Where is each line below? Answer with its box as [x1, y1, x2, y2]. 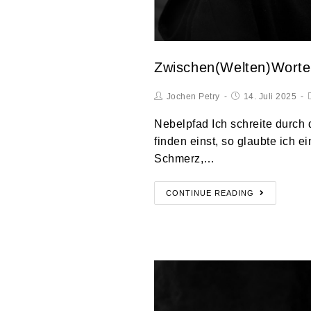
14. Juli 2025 [243, 91, 296, 101]
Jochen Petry [166, 91, 220, 101]
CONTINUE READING [166, 188, 254, 197]
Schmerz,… [154, 152, 215, 165]
